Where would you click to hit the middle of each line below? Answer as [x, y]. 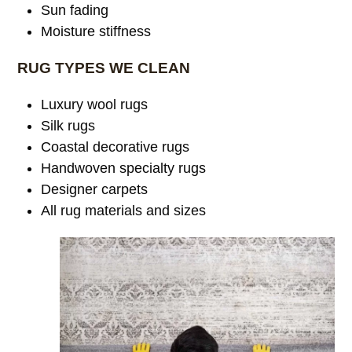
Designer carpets [95, 190]
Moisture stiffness [96, 32]
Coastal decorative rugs [115, 147]
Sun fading [75, 11]
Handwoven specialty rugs [124, 169]
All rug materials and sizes [124, 211]
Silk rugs [68, 126]
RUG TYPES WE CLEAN [104, 68]
